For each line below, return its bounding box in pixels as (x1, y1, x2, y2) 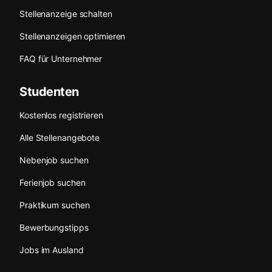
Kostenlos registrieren (19, 110, 103, 121)
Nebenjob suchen (19, 155, 89, 166)
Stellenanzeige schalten (19, 8, 112, 19)
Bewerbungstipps (19, 222, 89, 233)
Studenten (19, 84, 79, 100)
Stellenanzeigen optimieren (19, 31, 126, 42)
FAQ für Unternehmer (19, 53, 103, 64)
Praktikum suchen (19, 200, 90, 211)
